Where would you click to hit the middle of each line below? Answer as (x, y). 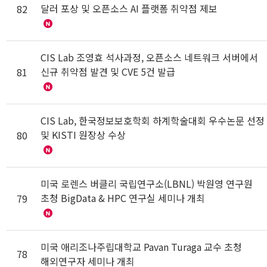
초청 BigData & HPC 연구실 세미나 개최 (123, 198)
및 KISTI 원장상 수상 (83, 135)
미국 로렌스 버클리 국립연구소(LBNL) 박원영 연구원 (147, 184)
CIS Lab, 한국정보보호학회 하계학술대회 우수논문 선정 (153, 120)
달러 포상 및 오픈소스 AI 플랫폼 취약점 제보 (129, 8)
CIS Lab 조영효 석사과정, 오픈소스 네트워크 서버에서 (150, 57)
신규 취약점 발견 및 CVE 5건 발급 (108, 72)
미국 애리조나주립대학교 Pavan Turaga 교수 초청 (142, 247)
